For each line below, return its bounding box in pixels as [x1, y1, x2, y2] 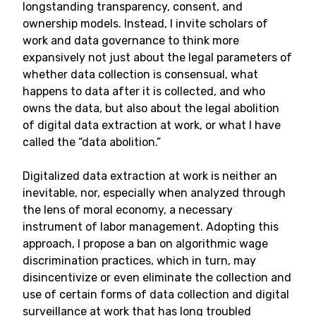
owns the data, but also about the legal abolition [23, 102, 279, 115]
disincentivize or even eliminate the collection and [23, 271, 291, 284]
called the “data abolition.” [23, 135, 161, 149]
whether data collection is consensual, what [23, 68, 258, 81]
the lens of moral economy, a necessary [23, 203, 233, 217]
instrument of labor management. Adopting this [23, 220, 279, 233]
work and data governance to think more [23, 34, 239, 47]
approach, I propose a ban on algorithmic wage [23, 237, 268, 250]
